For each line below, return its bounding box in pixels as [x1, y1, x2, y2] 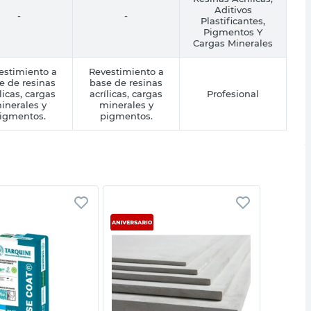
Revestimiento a [88, 65, 164, 77]
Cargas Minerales [193, 37, 273, 49]
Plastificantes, [201, 15, 265, 26]
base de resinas [90, 76, 162, 88]
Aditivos [214, 3, 252, 15]
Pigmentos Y [203, 26, 262, 37]
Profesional [207, 87, 259, 99]
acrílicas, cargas [90, 87, 162, 99]
